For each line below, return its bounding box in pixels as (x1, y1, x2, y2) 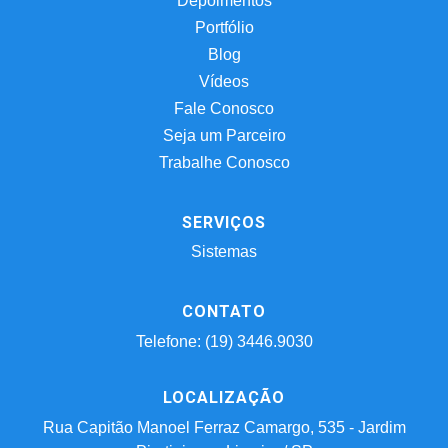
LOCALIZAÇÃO (163, 387, 285, 407)
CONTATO (182, 301, 266, 321)
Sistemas (191, 242, 257, 260)
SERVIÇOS (182, 212, 266, 232)
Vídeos (199, 72, 249, 90)
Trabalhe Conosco (158, 153, 290, 171)
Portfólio (194, 18, 254, 36)
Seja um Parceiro (162, 126, 286, 144)
